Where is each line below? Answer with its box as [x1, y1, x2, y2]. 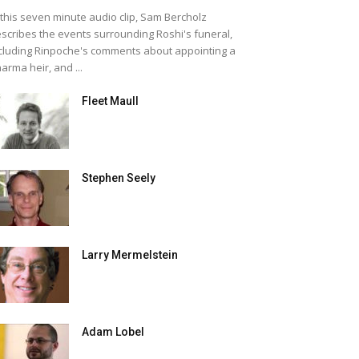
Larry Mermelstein [82, 248, 178, 261]
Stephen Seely [82, 171, 155, 184]
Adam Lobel [82, 325, 144, 338]
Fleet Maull [82, 95, 139, 107]
